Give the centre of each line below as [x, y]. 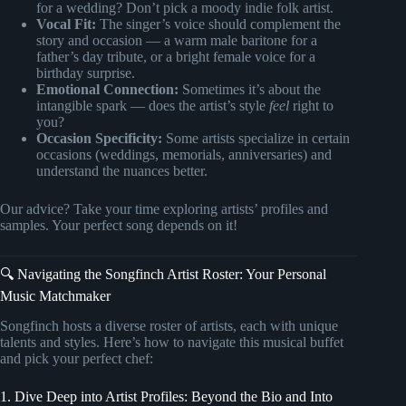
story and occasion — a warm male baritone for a [177, 41]
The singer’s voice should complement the [218, 24]
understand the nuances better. [122, 171]
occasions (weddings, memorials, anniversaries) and [184, 155]
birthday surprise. [86, 73]
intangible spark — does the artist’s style [153, 106]
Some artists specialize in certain [256, 139]
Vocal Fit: [66, 24]
